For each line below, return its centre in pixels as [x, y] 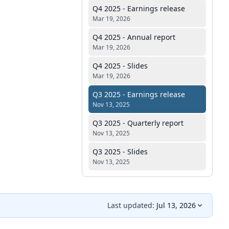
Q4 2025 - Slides [120, 66]
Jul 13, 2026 [176, 205]
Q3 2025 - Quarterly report [138, 123]
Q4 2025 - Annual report [134, 37]
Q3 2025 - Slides [120, 152]
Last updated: [131, 205]
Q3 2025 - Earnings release [139, 94]
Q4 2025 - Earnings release [139, 8]
